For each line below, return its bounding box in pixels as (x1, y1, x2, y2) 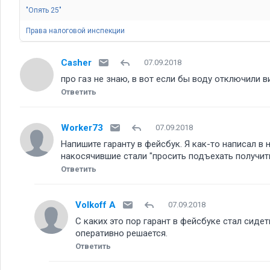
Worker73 (61, 122, 103, 133)
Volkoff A (75, 199, 116, 210)
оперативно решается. (75, 228, 168, 239)
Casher (61, 57, 92, 68)
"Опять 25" (26, 6, 62, 14)
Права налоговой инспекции (26, 27, 125, 35)
